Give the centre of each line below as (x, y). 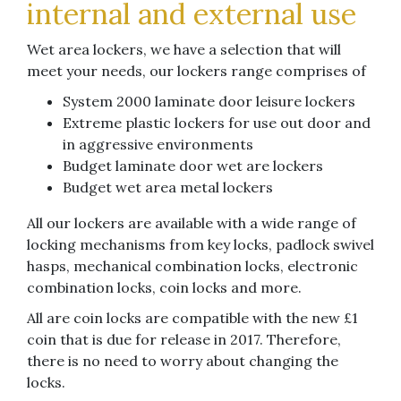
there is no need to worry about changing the (183, 361)
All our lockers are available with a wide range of (192, 223)
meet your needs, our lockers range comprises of (196, 71)
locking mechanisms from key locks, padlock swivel (200, 244)
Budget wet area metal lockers (168, 187)
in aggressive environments (158, 144)
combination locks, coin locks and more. (164, 287)
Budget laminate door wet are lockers (193, 166)
